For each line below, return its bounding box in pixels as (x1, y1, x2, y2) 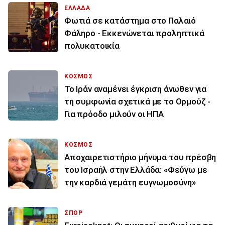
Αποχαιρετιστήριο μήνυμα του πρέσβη (64, 152, 216, 162)
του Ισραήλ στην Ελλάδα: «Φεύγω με (64, 164, 207, 175)
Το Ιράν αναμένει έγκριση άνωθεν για (64, 83, 207, 94)
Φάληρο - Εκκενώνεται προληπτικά (64, 28, 204, 38)
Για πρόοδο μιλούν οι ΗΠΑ (64, 108, 164, 119)
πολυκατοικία (64, 40, 120, 51)
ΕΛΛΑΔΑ (64, 4, 90, 12)
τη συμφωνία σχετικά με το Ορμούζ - (64, 96, 211, 106)
